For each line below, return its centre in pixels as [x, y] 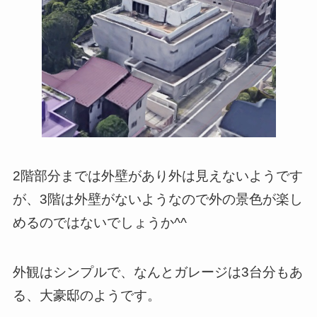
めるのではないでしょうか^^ [99, 222]
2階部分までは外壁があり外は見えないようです [157, 175]
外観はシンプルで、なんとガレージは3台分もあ [157, 272]
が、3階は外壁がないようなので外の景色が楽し [157, 199]
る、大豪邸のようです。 [86, 296]
